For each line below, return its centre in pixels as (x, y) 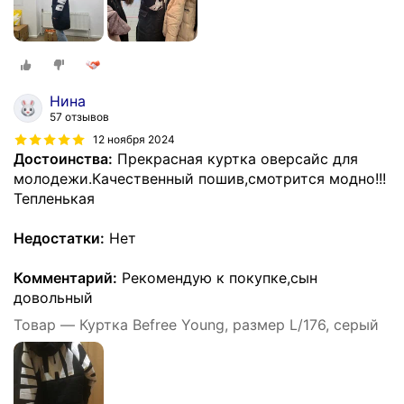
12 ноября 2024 (134, 139)
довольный (53, 298)
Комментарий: (65, 278)
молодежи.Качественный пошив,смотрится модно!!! (200, 179)
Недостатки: (59, 239)
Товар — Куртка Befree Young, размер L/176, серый (196, 325)
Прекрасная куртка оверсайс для (235, 159)
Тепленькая (54, 199)
